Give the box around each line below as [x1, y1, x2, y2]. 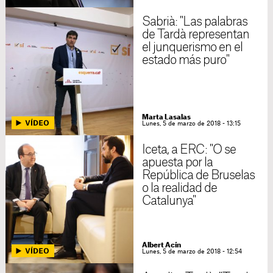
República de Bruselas [141, 169, 255, 182]
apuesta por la [141, 157, 213, 169]
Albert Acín [141, 242, 181, 249]
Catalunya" [141, 195, 196, 207]
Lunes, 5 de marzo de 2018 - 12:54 [141, 249, 242, 255]
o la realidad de [141, 182, 218, 194]
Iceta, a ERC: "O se [141, 144, 236, 156]
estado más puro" [141, 54, 230, 66]
